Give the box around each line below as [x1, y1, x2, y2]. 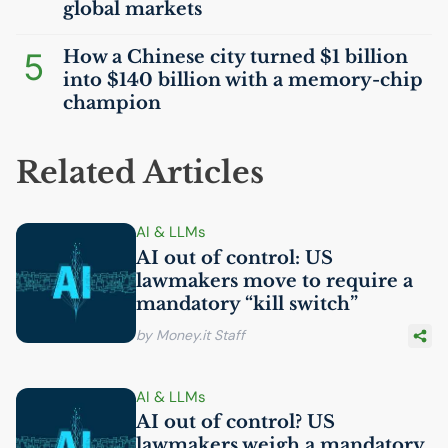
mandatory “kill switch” [136, 292, 358, 315]
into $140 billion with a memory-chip [63, 69, 423, 91]
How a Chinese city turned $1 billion [63, 46, 408, 68]
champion [63, 92, 161, 114]
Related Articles [16, 154, 264, 191]
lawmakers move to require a [136, 269, 413, 292]
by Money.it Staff [136, 326, 245, 345]
